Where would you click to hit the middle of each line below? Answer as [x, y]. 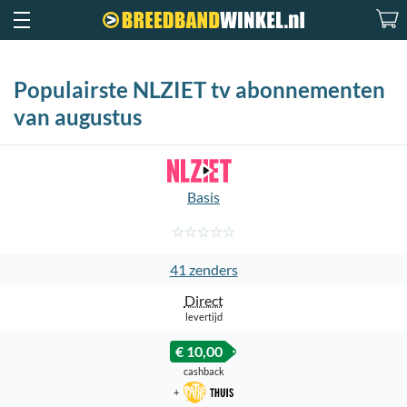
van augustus [78, 117]
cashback [203, 371]
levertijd [203, 317]
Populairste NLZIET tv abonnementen [199, 89]
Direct [203, 300]
